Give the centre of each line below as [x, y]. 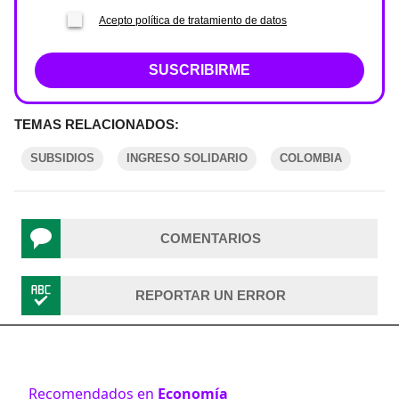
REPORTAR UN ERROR [210, 295]
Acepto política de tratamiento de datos [193, 20]
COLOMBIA [311, 158]
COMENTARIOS [210, 238]
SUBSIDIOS [62, 158]
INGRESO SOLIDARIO [187, 158]
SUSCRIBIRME [199, 70]
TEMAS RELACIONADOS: [97, 124]
